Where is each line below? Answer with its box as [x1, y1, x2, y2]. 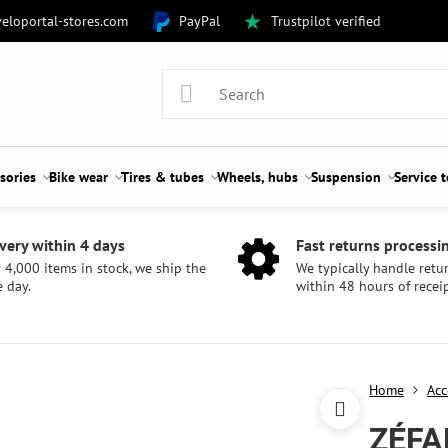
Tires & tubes [121, 168, 205, 186]
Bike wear [49, 168, 109, 186]
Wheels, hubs [217, 168, 299, 186]
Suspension [311, 168, 382, 186]
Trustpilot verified [271, 11, 382, 30]
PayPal [179, 11, 221, 30]
